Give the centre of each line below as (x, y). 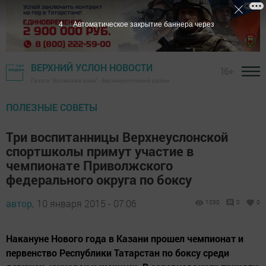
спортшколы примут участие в (100, 151)
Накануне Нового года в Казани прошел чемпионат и (125, 239)
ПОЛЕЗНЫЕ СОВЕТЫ (52, 107)
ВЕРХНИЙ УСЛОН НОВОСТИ (92, 68)
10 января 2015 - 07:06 (87, 204)
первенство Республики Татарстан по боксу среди (118, 253)
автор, (20, 204)
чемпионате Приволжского (89, 166)
